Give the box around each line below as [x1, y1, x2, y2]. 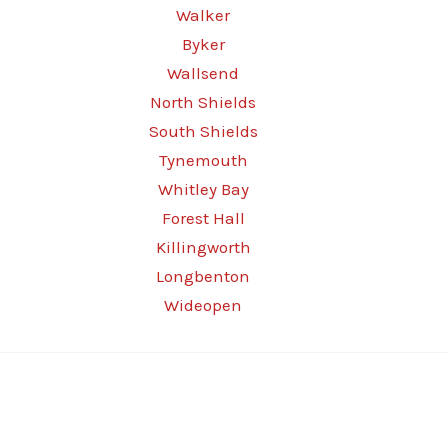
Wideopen [164, 295, 243, 315]
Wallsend [167, 63, 240, 83]
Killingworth [155, 237, 251, 257]
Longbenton [156, 266, 251, 286]
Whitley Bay [157, 179, 249, 199]
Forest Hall [161, 208, 245, 228]
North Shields [150, 92, 257, 112]
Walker [176, 5, 231, 25]
